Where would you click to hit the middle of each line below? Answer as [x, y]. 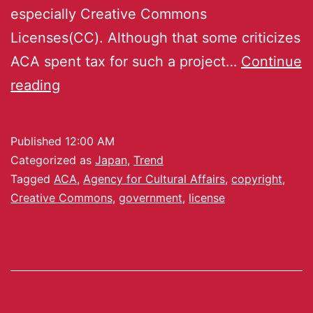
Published [38, 141]
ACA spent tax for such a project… [126, 61]
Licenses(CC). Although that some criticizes [155, 37]
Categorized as [53, 160]
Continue [271, 61]
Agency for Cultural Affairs [154, 179]
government [151, 197]
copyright [257, 179]
